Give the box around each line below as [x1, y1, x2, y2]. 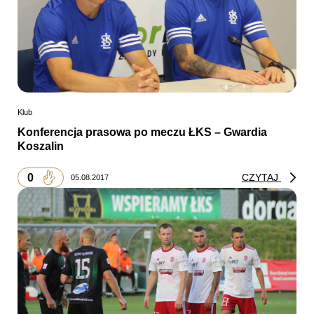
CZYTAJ [242, 172, 281, 184]
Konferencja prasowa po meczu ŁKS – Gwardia [18, 126, 267, 139]
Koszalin [18, 140, 64, 153]
